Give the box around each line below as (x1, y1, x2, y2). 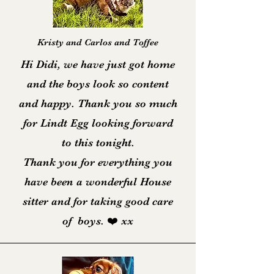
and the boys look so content (27, 78, 169, 90)
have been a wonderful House (24, 176, 171, 188)
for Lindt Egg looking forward (23, 117, 173, 129)
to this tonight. (61, 136, 135, 149)
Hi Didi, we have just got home (21, 58, 175, 70)
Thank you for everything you (23, 156, 172, 168)
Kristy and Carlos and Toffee (37, 37, 158, 48)
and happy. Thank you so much (18, 97, 177, 109)
